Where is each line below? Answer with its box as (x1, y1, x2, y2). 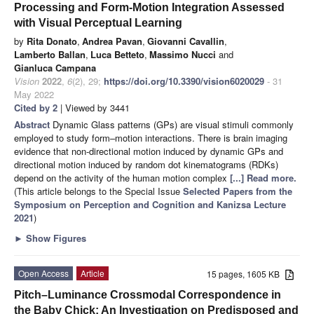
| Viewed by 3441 (57, 100, 130, 114)
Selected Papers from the (183, 184, 292, 198)
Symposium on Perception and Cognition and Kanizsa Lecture (14, 197, 286, 211)
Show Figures (23, 231, 86, 245)
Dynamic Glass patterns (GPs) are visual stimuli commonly (53, 117, 294, 131)
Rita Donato (27, 34, 77, 48)
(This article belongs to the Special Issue (14, 184, 183, 198)
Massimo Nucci (149, 47, 216, 61)
